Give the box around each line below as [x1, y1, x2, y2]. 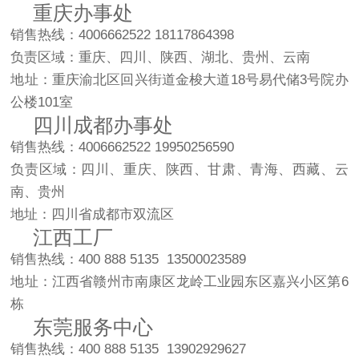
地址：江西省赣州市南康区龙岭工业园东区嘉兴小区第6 [10, 273, 349, 289]
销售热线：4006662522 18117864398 [10, 26, 235, 42]
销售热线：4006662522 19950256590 [10, 139, 235, 155]
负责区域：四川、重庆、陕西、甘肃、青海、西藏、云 [10, 161, 349, 177]
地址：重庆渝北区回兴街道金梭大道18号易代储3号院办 [10, 71, 349, 87]
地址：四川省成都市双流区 [10, 206, 175, 222]
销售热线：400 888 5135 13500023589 [10, 251, 247, 267]
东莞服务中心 [10, 315, 154, 338]
